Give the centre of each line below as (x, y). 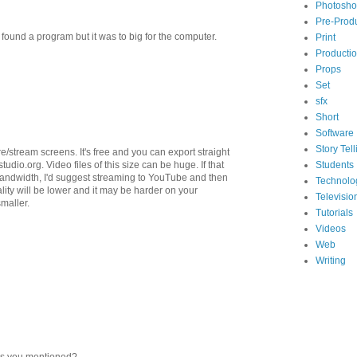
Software (335, 133)
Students (335, 165)
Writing (331, 260)
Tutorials (335, 212)
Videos (331, 228)
